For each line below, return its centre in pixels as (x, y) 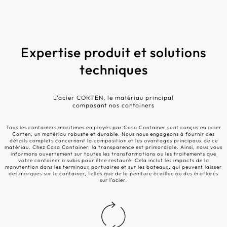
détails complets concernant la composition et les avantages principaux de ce (113, 141)
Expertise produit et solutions (113, 52)
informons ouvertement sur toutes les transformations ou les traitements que (113, 154)
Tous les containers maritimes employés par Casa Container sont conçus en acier (113, 127)
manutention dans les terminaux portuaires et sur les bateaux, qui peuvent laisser (113, 167)
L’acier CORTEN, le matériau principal (113, 98)
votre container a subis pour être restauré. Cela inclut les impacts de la (113, 160)
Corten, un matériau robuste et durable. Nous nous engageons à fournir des (113, 134)
